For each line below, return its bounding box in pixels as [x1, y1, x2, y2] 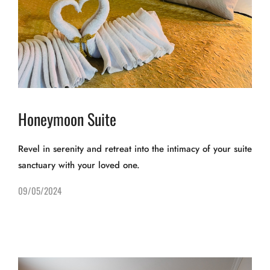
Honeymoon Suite [18, 107, 116, 131]
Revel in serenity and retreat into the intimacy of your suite [18, 142, 252, 156]
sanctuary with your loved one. [18, 159, 140, 172]
